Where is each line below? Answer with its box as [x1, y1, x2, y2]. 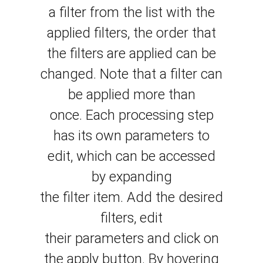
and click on [147, 230, 219, 247]
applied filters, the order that [47, 25, 216, 42]
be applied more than [68, 86, 195, 103]
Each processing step [85, 107, 214, 124]
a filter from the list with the [48, 4, 215, 21]
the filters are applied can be [47, 45, 216, 62]
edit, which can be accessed [48, 148, 215, 165]
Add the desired [127, 189, 223, 206]
